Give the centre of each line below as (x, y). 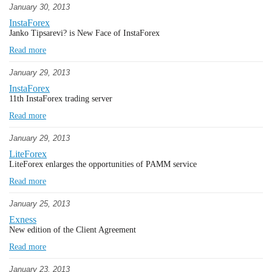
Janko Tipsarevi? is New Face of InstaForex (84, 33)
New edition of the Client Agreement (73, 230)
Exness (23, 219)
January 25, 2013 (39, 204)
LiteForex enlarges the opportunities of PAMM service (103, 164)
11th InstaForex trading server (61, 99)
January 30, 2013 (39, 7)
